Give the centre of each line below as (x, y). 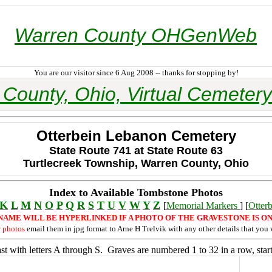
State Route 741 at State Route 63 (136, 151)
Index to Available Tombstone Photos (136, 192)
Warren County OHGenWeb (136, 35)
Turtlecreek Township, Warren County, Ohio (136, 163)
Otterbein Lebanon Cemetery (136, 136)
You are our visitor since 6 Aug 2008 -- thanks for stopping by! (136, 73)
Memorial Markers (203, 206)
